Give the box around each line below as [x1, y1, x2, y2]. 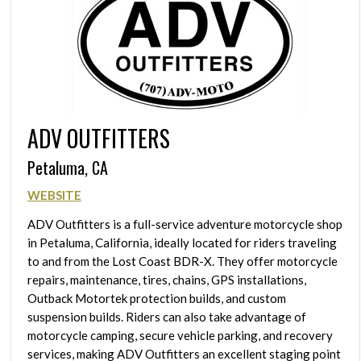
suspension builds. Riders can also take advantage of [27, 309, 306, 325]
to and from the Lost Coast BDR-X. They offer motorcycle [27, 254, 338, 269]
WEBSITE [27, 188, 81, 203]
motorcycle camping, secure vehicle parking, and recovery [27, 328, 333, 343]
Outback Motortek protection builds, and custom [27, 291, 286, 306]
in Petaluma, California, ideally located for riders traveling [27, 235, 337, 251]
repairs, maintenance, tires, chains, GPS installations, [27, 272, 306, 288]
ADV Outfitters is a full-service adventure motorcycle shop [27, 217, 342, 232]
